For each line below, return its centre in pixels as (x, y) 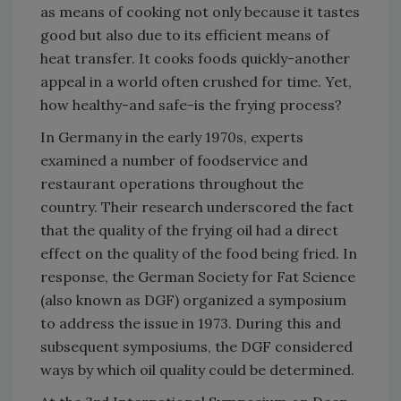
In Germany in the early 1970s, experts (172, 137)
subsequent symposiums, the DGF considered (196, 346)
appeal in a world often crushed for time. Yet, (196, 81)
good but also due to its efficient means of (185, 35)
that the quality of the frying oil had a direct (189, 230)
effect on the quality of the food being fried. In (199, 253)
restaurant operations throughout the (172, 183)
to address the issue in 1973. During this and (191, 323)
